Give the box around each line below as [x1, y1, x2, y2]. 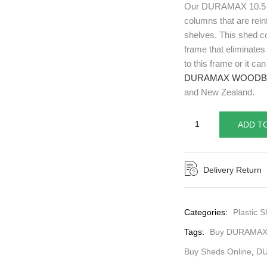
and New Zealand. [184, 86, 254, 97]
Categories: [184, 207, 230, 217]
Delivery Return [203, 164, 262, 175]
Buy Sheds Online [184, 246, 252, 256]
